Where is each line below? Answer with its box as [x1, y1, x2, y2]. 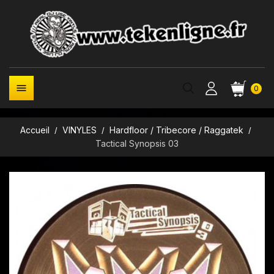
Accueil [20, 125, 50, 135]
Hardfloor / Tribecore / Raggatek [109, 125, 244, 135]
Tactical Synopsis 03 [95, 138, 179, 149]
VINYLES [62, 125, 97, 135]
